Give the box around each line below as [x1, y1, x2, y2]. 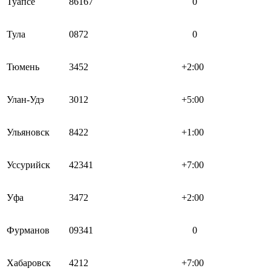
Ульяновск [7, 126, 50, 137]
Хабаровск [7, 257, 51, 268]
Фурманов [7, 224, 50, 235]
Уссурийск [7, 159, 50, 170]
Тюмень [7, 61, 39, 72]
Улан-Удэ [7, 94, 44, 105]
